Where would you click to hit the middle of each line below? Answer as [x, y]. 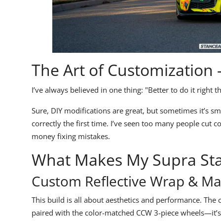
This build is [53, 200]
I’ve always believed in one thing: [88, 90]
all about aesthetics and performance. [138, 200]
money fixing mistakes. [71, 136]
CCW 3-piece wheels [170, 213]
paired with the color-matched [84, 213]
